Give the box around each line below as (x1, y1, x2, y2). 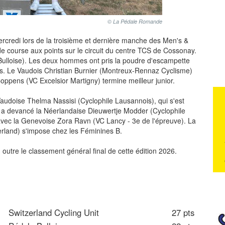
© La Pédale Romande (107, 17, 162, 25)
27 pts (172, 206, 197, 218)
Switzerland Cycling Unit (9, 206, 99, 218)
